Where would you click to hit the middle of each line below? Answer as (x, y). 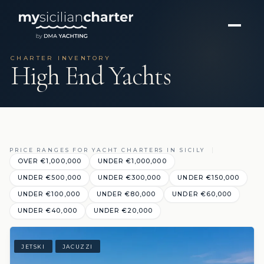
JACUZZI (78, 246)
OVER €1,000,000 (49, 161)
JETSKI (33, 246)
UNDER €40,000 (47, 211)
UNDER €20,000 (123, 211)
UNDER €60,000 (202, 194)
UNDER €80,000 (126, 194)
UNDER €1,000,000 (132, 161)
